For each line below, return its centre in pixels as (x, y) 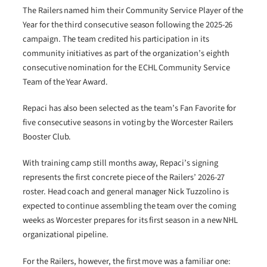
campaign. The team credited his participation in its (116, 39)
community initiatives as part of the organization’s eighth (126, 53)
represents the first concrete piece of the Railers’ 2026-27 (124, 178)
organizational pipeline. (66, 235)
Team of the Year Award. (66, 82)
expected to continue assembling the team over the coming (129, 206)
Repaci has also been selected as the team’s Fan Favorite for (130, 108)
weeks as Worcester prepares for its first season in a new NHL (131, 221)
